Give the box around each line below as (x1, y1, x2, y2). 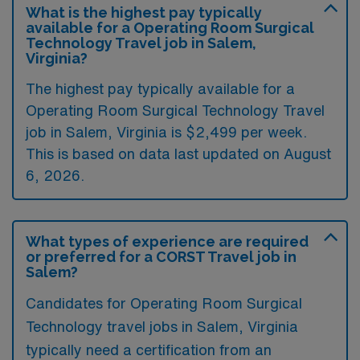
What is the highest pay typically (26, 4, 262, 21)
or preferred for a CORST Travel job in (26, 248, 297, 265)
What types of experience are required (26, 233, 309, 250)
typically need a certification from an (26, 342, 272, 357)
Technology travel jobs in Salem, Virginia (26, 319, 298, 333)
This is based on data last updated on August (26, 146, 331, 161)
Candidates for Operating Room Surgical (26, 296, 302, 310)
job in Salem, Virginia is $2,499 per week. (26, 125, 307, 139)
